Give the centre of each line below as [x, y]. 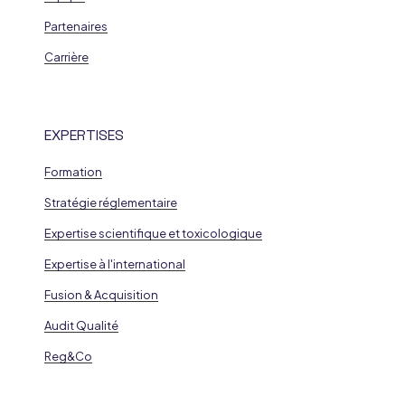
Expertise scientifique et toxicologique [153, 234]
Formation [73, 172]
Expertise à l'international [114, 264]
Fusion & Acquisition [101, 295]
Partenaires [75, 27]
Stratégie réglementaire [110, 203]
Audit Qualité [81, 326]
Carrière [66, 57]
